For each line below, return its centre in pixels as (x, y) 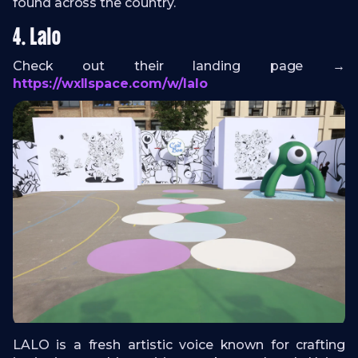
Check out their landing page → (179, 66)
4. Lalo (37, 39)
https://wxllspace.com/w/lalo (110, 84)
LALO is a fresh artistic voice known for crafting (179, 344)
